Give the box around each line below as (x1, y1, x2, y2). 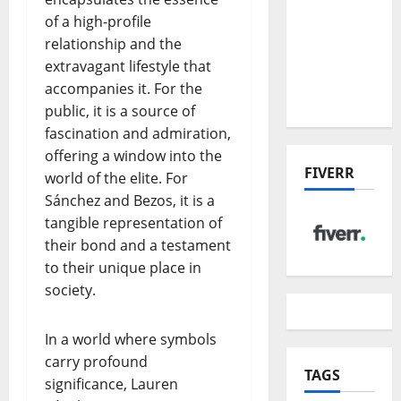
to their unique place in (45, 257, 201, 277)
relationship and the (45, 33, 182, 54)
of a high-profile (45, 11, 151, 31)
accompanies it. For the (45, 78, 202, 98)
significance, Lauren (45, 373, 178, 394)
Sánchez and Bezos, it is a (45, 190, 215, 210)
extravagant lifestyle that (45, 55, 211, 76)
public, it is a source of (45, 100, 195, 121)
